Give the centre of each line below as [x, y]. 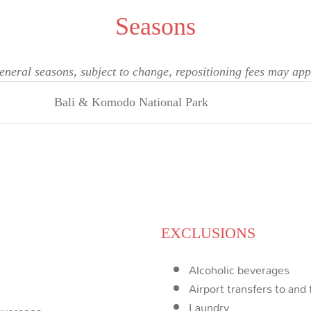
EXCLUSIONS [208, 233]
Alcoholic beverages [239, 269]
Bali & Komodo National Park [132, 102]
